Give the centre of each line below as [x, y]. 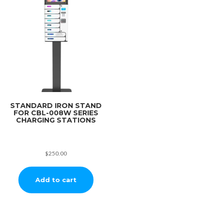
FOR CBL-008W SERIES [56, 113]
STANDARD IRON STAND [56, 105]
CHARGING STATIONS [56, 120]
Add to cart [56, 179]
